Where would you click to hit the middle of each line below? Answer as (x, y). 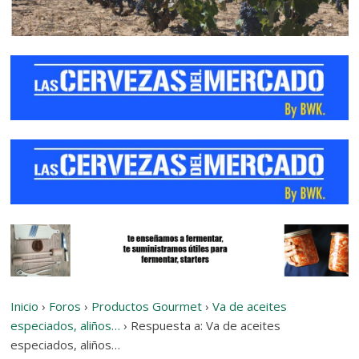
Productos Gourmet (147, 306)
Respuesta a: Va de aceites (206, 325)
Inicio (25, 306)
